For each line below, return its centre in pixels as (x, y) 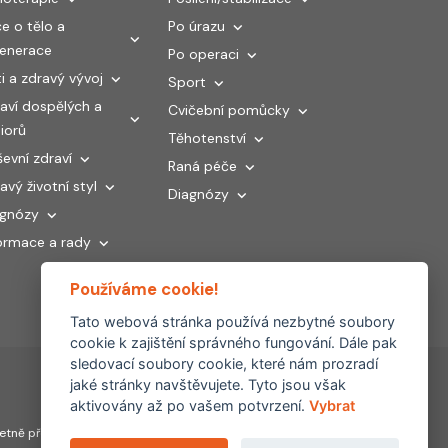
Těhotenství (207, 137)
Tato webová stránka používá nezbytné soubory (232, 321)
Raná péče (202, 165)
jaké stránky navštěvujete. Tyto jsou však (207, 384)
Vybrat (331, 405)
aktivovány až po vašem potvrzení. (189, 405)
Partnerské (258, 416)
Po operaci (203, 53)
